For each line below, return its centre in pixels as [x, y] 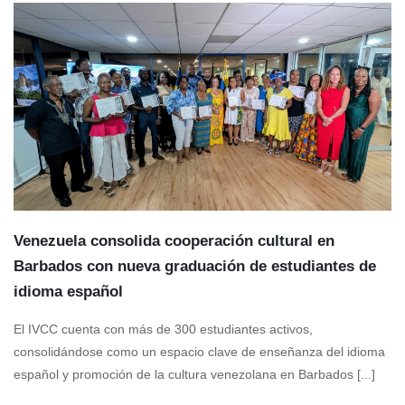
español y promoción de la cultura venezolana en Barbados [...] [194, 375]
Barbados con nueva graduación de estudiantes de [195, 267]
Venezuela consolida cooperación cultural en [174, 241]
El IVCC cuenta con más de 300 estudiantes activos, [163, 330]
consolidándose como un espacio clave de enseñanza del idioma [199, 352]
